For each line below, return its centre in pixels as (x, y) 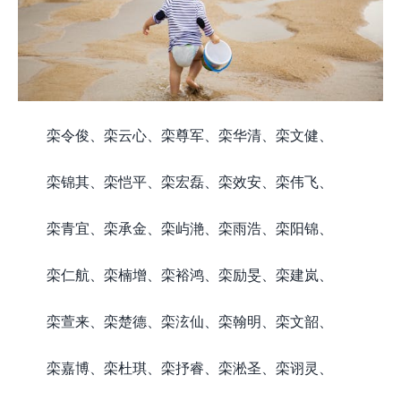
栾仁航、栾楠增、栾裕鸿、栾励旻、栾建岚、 (190, 274)
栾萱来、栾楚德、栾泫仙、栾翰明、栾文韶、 (190, 321)
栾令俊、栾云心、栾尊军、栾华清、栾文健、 (190, 135)
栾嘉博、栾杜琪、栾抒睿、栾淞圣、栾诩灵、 (190, 367)
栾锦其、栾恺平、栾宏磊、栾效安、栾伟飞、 (190, 181)
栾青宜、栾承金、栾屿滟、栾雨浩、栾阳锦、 (190, 228)
